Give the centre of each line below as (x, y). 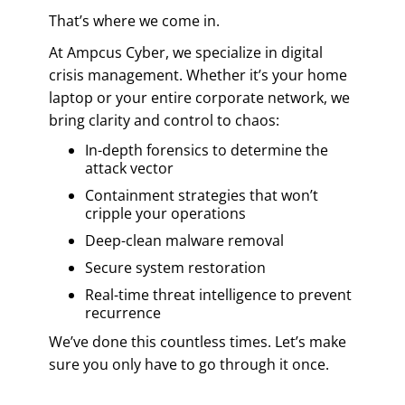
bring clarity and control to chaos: (164, 120)
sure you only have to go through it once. (189, 364)
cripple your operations (165, 213)
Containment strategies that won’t (202, 195)
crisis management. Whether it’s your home (198, 75)
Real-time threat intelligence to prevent (218, 294)
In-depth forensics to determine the (207, 150)
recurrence (123, 312)
